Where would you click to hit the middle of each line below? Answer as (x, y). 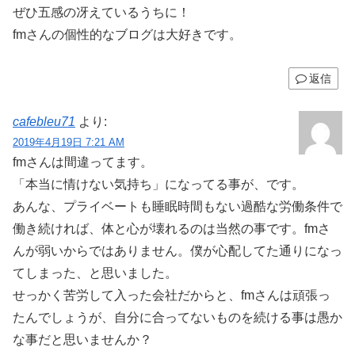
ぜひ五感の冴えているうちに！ (101, 12)
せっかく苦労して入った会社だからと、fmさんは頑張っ (172, 296)
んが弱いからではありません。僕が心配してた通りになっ (177, 251)
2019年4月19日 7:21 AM (69, 143)
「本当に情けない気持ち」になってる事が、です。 (158, 185)
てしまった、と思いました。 (95, 273)
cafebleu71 (44, 122)
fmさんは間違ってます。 (83, 162)
